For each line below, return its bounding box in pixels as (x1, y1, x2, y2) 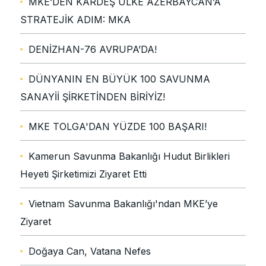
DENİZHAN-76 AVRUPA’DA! (28, 43, 157, 56)
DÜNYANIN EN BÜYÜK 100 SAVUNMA (28, 73, 210, 85)
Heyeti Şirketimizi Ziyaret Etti (20, 168, 147, 180)
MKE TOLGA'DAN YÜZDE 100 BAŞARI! (28, 121, 207, 133)
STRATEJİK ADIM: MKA (20, 14, 131, 26)
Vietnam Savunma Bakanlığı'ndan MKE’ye (28, 198, 218, 210)
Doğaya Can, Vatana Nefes (28, 245, 151, 258)
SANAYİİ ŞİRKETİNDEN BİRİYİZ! (20, 91, 165, 103)
